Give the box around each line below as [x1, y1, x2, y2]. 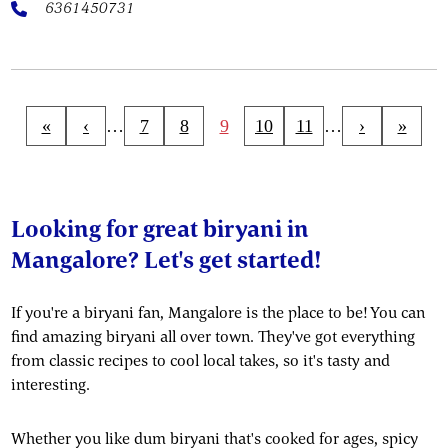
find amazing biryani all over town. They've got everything [11, 326, 416, 346]
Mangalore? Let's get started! [11, 244, 322, 275]
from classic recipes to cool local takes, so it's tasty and [11, 350, 391, 370]
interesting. [11, 374, 91, 394]
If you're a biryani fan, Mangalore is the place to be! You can [11, 302, 426, 322]
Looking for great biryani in [11, 213, 310, 244]
